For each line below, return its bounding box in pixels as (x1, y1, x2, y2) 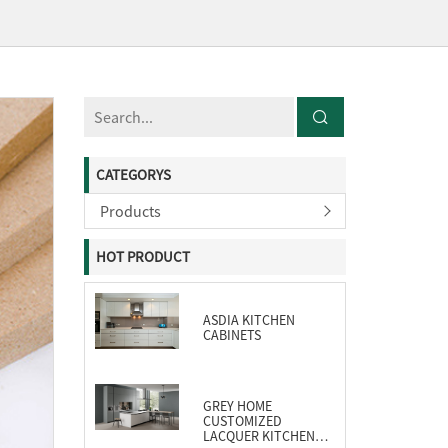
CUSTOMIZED (202, 412, 282, 431)
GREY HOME (202, 397, 272, 416)
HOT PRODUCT (96, 247, 190, 267)
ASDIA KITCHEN (202, 311, 295, 330)
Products (99, 201, 161, 222)
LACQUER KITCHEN (202, 427, 315, 446)
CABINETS (202, 326, 261, 345)
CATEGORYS (96, 164, 171, 184)
